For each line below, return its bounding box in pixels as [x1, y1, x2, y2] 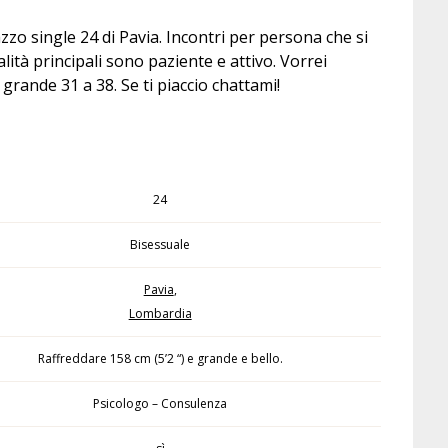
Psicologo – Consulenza [93, 395, 228, 412]
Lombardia [128, 305, 192, 322]
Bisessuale [130, 236, 191, 253]
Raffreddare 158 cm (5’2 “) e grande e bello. [37, 350, 283, 367]
